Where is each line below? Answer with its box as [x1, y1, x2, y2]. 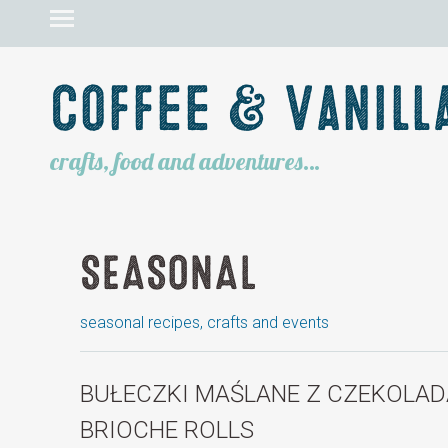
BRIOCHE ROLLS [80, 416, 255, 444]
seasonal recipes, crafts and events [80, 313, 330, 332]
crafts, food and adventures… [50, 146, 321, 176]
